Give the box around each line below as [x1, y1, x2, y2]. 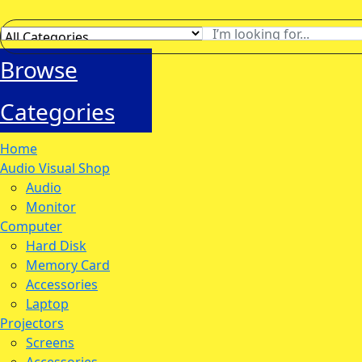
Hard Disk [26, 237, 86, 255]
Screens [26, 334, 74, 351]
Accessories [26, 276, 98, 293]
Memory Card [26, 256, 110, 274]
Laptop [26, 295, 69, 313]
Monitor [26, 198, 76, 216]
